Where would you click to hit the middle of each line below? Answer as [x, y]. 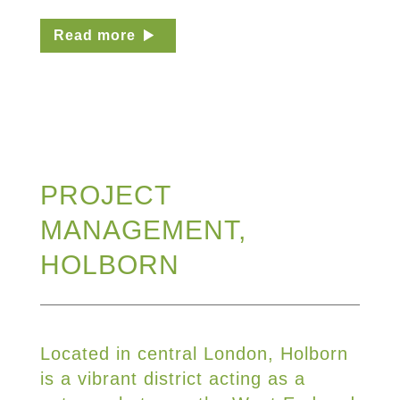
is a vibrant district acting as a [172, 378]
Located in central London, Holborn [194, 353]
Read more [94, 35]
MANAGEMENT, [143, 229]
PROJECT [105, 195]
